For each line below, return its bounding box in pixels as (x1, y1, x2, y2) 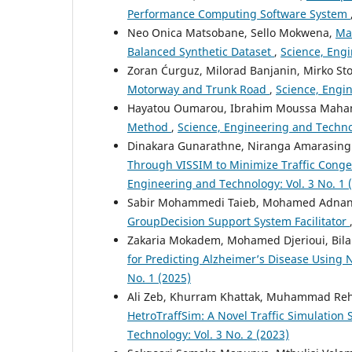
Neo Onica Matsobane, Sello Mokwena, (127, 25, 335, 41)
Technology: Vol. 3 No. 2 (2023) (127, 327, 289, 343)
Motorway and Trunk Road (127, 82, 269, 97)
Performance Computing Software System (127, 6, 350, 22)
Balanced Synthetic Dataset (127, 44, 274, 60)
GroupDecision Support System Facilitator (127, 214, 350, 229)
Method (127, 119, 171, 135)
